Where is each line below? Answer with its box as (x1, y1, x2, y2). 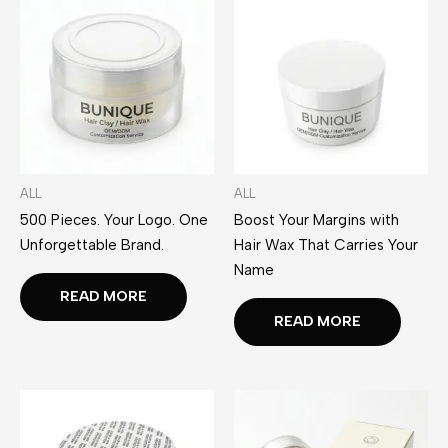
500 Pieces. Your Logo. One (20, 211, 208, 230)
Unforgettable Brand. (20, 236, 164, 255)
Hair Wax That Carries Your (234, 236, 418, 255)
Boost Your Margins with (234, 211, 399, 230)
